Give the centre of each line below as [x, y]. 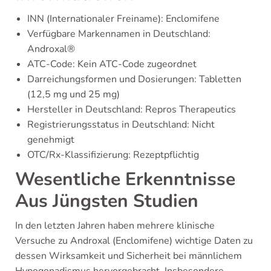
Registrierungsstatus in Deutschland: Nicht [121, 125]
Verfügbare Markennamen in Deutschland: [119, 34]
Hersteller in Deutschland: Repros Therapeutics [132, 109]
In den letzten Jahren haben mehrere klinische [115, 226]
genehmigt [51, 140]
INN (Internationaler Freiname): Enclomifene [123, 19]
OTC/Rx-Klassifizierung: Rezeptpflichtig [113, 155]
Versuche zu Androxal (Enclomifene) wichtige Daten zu [134, 241]
